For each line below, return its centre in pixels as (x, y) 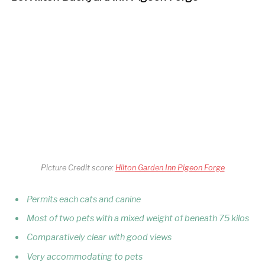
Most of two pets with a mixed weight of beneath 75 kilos (138, 218)
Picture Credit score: (78, 167)
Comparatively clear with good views (99, 237)
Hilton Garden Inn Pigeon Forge (170, 167)
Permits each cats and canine (84, 199)
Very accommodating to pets (85, 256)
